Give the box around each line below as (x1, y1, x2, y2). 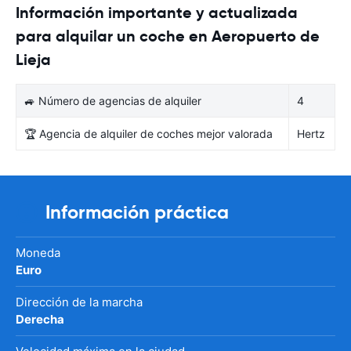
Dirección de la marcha (16, 294, 143, 309)
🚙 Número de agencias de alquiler (24, 93, 201, 107)
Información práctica (45, 200, 229, 224)
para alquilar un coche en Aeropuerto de (16, 25, 320, 46)
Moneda (16, 244, 60, 260)
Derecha (16, 311, 64, 327)
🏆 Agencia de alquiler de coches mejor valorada (24, 126, 273, 140)
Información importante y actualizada (16, 2, 298, 23)
